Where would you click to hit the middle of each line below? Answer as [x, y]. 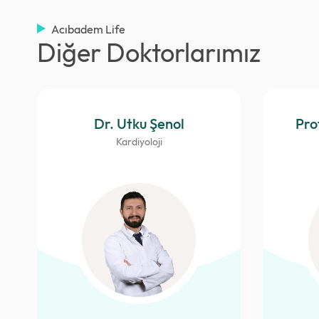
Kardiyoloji [139, 142]
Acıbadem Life [88, 29]
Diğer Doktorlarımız [149, 52]
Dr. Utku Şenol [139, 124]
